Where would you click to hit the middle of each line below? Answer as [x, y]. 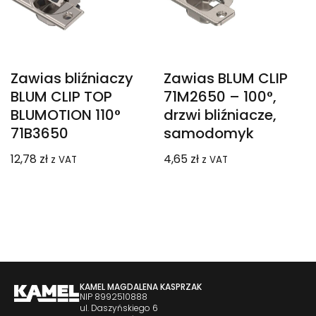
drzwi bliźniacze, [220, 115]
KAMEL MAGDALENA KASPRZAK [140, 287]
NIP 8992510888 [113, 297]
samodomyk [209, 133]
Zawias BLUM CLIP [226, 78]
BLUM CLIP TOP [61, 96]
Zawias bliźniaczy [72, 78]
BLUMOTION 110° [66, 115]
